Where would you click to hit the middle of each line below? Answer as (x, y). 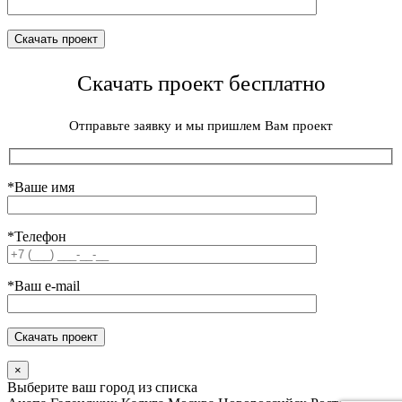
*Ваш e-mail (44, 286)
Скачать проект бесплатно (201, 83)
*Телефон (37, 237)
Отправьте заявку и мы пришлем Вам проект (201, 125)
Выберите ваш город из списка (102, 388)
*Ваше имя (41, 188)
